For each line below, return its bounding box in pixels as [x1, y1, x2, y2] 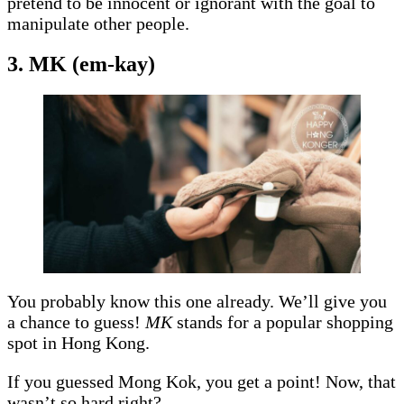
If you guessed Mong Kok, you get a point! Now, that [7, 371, 396, 391]
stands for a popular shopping [177, 311, 393, 332]
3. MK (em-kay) [7, 51, 155, 76]
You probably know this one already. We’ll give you [7, 290, 387, 311]
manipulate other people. [7, 13, 194, 33]
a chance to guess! [7, 311, 145, 332]
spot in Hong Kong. [7, 332, 154, 353]
